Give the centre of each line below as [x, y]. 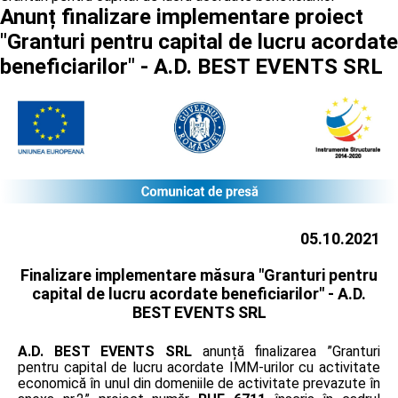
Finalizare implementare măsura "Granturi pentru [199, 275]
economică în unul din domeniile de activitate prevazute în [199, 383]
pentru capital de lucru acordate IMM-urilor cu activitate [199, 367]
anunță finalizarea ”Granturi [286, 351]
